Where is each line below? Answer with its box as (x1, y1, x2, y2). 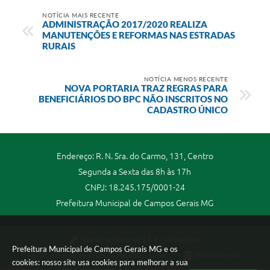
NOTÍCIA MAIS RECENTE (42, 11, 119, 19)
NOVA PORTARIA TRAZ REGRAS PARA (64, 82, 228, 93)
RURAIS (42, 40, 75, 51)
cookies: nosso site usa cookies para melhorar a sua (12, 257, 188, 267)
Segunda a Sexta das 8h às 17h (78, 166, 192, 177)
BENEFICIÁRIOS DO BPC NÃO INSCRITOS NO (39, 93, 228, 104)
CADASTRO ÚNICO (147, 104, 228, 115)
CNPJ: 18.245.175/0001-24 (84, 182, 185, 192)
